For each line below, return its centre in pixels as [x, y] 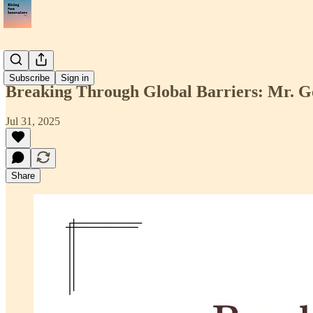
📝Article [26, 62]
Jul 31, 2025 [33, 121]
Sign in [75, 78]
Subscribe [29, 78]
